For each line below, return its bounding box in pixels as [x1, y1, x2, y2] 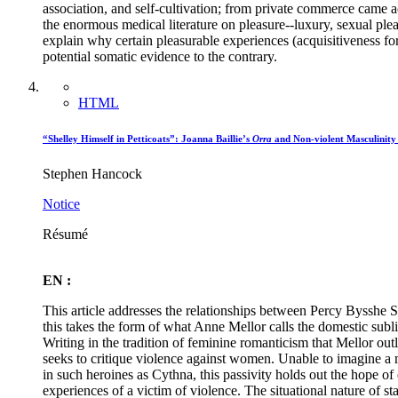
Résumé [43, 227, 88, 243]
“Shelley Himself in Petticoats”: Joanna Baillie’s [43, 133, 252, 145]
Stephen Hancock [43, 166, 142, 182]
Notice [43, 196, 80, 212]
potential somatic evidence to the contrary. [43, 49, 277, 65]
